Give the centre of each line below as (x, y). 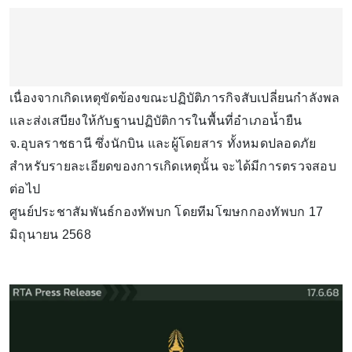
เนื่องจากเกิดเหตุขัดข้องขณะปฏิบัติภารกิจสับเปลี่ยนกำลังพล (175, 97)
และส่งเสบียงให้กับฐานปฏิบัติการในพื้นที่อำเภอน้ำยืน (156, 120)
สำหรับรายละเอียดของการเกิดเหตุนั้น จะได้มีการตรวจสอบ (173, 166)
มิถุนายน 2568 (50, 234)
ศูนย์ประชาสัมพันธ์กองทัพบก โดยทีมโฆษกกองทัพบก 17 (166, 211)
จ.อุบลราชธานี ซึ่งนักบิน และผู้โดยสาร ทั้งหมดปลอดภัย (163, 143)
